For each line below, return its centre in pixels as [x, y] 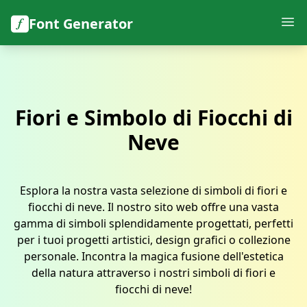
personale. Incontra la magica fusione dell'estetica [153, 256]
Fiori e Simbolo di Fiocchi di [153, 118]
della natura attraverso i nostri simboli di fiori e [153, 273]
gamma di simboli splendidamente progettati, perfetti [153, 223]
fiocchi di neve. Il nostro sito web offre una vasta [153, 207]
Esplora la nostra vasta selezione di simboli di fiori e [153, 191]
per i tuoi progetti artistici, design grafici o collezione [153, 240]
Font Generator [81, 24]
